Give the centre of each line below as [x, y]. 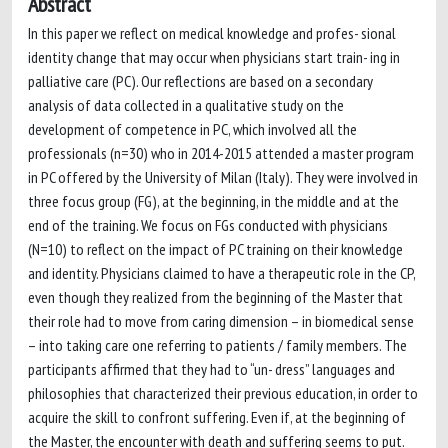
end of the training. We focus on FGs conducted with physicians [208, 225]
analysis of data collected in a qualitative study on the [186, 105]
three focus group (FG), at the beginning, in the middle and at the [213, 201]
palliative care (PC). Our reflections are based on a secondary [200, 81]
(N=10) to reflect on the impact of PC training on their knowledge [215, 249]
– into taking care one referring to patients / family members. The [217, 345]
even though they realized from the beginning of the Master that [215, 297]
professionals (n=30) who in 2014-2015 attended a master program [221, 153]
